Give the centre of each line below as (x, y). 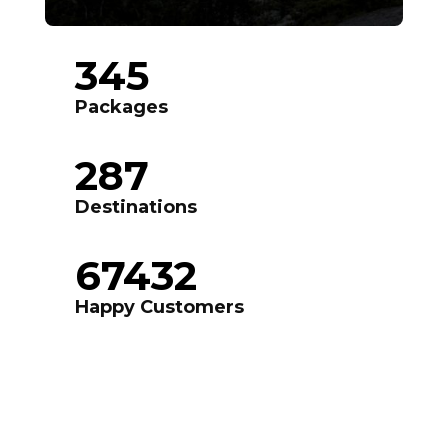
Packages (121, 107)
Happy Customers (159, 307)
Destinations (135, 207)
